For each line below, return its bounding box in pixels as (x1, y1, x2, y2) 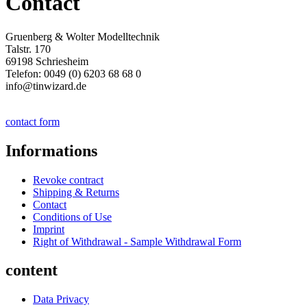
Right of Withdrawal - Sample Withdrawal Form (33, 235, 241, 247)
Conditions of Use (33, 210, 112, 223)
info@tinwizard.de (5, 79, 86, 92)
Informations (5, 141, 97, 160)
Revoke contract (33, 173, 103, 186)
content (5, 261, 58, 280)
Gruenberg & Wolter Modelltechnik (5, 30, 160, 42)
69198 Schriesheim (5, 55, 88, 67)
